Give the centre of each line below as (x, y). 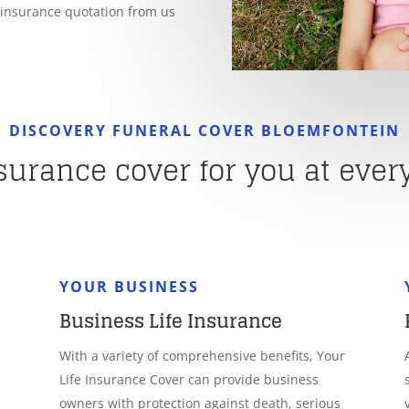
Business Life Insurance (170, 321)
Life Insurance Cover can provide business (189, 379)
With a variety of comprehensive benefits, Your (202, 355)
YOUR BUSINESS (129, 286)
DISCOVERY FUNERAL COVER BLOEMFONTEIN (204, 130)
